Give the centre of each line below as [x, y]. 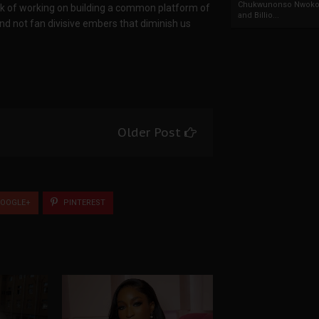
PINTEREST [83, 203]
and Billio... [258, 15]
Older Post [151, 132]
